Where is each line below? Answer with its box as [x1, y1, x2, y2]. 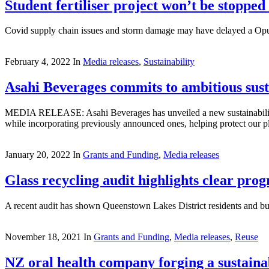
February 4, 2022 [5, 56, 70, 67]
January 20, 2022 [5, 150, 70, 160]
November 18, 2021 [5, 232, 81, 243]
